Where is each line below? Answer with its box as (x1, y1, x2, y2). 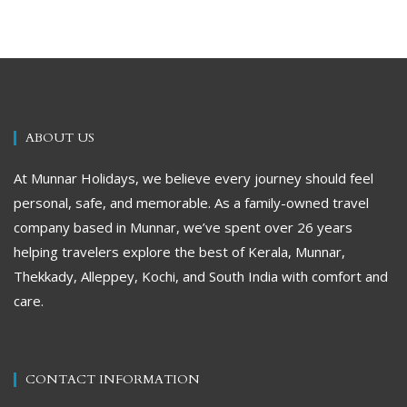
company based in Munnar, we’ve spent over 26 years (14, 218, 352, 237)
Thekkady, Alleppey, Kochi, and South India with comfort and (14, 267, 388, 286)
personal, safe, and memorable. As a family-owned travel (14, 194, 369, 213)
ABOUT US (25, 129, 94, 147)
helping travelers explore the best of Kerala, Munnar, (14, 243, 345, 262)
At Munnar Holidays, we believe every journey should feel (14, 169, 373, 188)
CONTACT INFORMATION (25, 371, 200, 389)
